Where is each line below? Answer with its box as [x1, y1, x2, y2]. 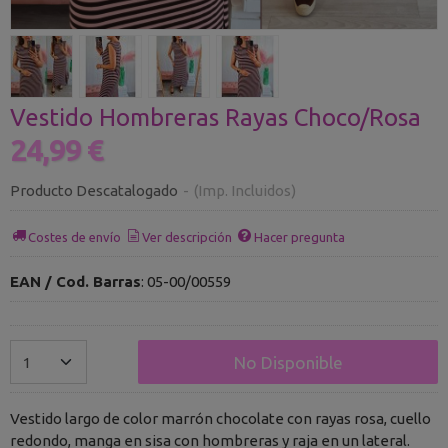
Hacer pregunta [253, 229, 345, 244]
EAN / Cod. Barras [10, 273, 141, 290]
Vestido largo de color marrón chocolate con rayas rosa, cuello [10, 409, 431, 427]
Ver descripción [142, 229, 233, 244]
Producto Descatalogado [10, 182, 178, 199]
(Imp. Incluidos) [194, 182, 296, 199]
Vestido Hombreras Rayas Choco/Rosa [10, 104, 421, 131]
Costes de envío [28, 229, 122, 244]
